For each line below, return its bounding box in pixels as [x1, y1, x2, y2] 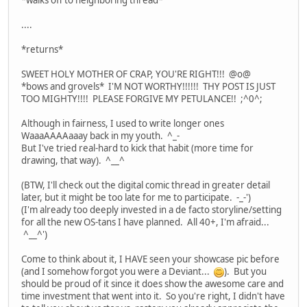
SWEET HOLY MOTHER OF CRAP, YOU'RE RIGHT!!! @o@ [21, 68, 251, 81]
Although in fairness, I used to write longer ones [21, 117, 224, 130]
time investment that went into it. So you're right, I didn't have [21, 290, 285, 303]
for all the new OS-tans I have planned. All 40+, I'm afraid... [21, 216, 269, 229]
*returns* [21, 43, 63, 56]
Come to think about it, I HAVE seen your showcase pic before [21, 253, 280, 266]
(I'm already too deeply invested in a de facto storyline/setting [21, 204, 282, 217]
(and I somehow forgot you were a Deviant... [21, 265, 214, 278]
